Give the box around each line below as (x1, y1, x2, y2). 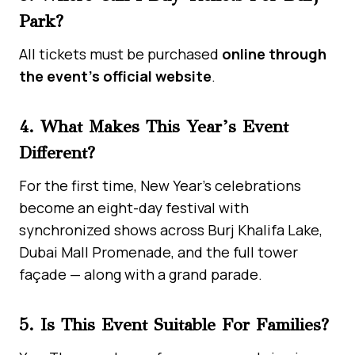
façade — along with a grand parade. (19, 264, 262, 284)
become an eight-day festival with (19, 197, 249, 217)
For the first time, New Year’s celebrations (19, 175, 301, 195)
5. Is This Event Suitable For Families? (19, 313, 329, 335)
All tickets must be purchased (19, 44, 222, 63)
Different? (19, 141, 95, 163)
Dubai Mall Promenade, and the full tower (19, 242, 298, 261)
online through (222, 44, 326, 63)
